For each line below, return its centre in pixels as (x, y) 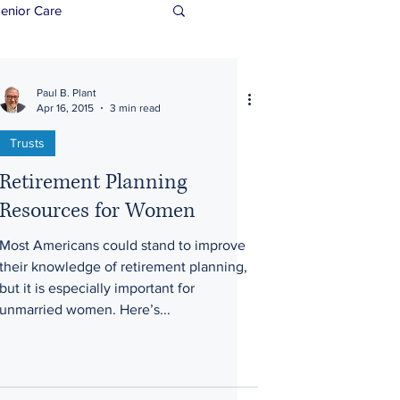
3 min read (135, 108)
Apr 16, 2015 (65, 108)
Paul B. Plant (67, 93)
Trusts (27, 143)
